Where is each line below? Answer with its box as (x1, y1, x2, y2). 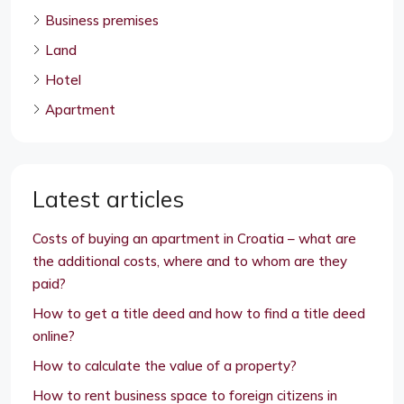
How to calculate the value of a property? (32, 356, 297, 374)
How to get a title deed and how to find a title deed (32, 304, 365, 322)
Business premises (45, 11, 159, 29)
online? (32, 326, 75, 344)
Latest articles (32, 184, 184, 213)
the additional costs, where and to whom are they (32, 252, 347, 270)
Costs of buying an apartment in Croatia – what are (32, 229, 356, 247)
